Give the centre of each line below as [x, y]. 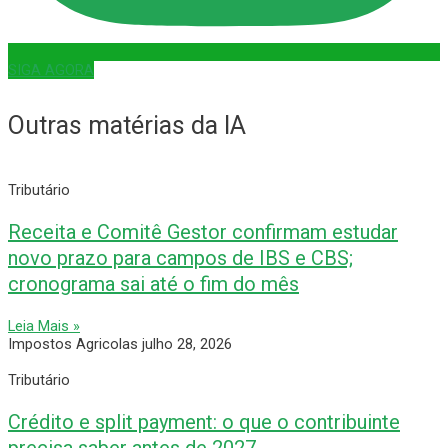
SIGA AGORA [51, 70]
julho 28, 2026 [187, 343]
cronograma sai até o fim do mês [153, 283]
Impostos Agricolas [75, 343]
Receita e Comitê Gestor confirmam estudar [203, 231]
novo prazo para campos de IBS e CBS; [180, 257]
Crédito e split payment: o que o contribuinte [204, 421]
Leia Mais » [44, 325]
